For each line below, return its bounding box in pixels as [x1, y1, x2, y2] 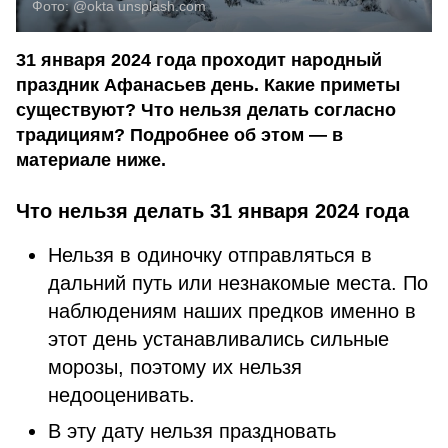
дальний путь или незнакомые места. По [48, 272, 428, 294]
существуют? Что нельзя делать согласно [16, 100, 396, 120]
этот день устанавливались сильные [48, 328, 389, 350]
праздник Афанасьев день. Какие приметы [16, 75, 400, 95]
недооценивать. [48, 384, 195, 406]
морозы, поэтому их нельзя [48, 356, 302, 378]
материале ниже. [16, 150, 166, 170]
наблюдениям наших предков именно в [48, 300, 416, 322]
